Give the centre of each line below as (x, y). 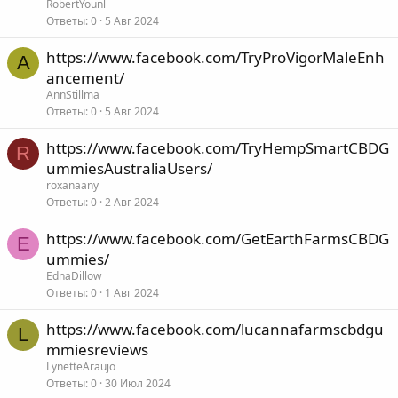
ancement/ (85, 78)
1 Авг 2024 (132, 293)
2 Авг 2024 (132, 202)
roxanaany (72, 185)
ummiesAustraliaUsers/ (129, 168)
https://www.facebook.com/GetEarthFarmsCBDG (218, 239)
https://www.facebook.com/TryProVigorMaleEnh (215, 57)
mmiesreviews (97, 350)
